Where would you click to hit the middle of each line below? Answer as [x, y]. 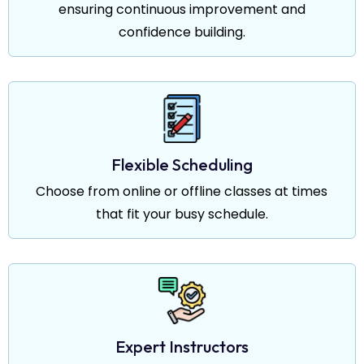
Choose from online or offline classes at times [182, 191]
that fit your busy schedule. [182, 214]
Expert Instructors [182, 346]
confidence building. [182, 32]
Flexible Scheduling [182, 164]
